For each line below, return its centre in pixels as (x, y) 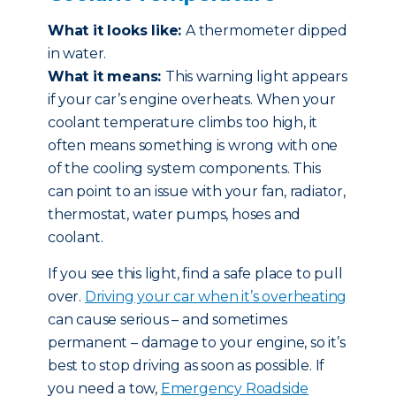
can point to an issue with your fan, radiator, (197, 191)
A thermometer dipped (267, 30)
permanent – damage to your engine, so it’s (197, 343)
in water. (77, 53)
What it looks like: (117, 30)
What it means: (107, 76)
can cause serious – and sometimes (168, 320)
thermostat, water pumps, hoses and (175, 214)
